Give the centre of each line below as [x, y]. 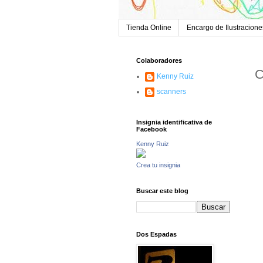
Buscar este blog [162, 191]
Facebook [151, 129]
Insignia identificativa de [174, 122]
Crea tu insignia [158, 165]
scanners [171, 92]
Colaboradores [159, 61]
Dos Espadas [156, 235]
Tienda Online [149, 28]
